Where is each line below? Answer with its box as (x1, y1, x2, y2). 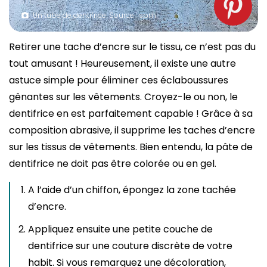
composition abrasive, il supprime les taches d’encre (9, 123, 255, 138)
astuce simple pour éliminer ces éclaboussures (9, 73, 228, 88)
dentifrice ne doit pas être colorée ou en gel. (9, 157, 216, 171)
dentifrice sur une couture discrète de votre (28, 239, 232, 253)
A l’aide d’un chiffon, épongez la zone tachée (28, 183, 236, 197)
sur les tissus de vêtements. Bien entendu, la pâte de (9, 140, 253, 154)
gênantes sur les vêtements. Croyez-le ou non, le (9, 90, 238, 104)
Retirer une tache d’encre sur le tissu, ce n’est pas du (9, 40, 256, 54)
